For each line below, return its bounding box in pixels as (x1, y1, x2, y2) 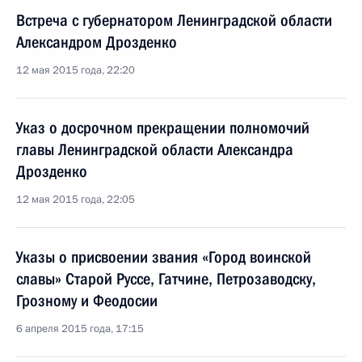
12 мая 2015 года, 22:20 (16, 63, 135, 78)
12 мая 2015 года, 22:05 (16, 192, 135, 207)
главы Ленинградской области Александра (16, 140, 293, 159)
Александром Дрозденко (16, 32, 177, 52)
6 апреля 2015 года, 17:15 (16, 322, 144, 336)
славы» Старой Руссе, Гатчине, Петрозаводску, (16, 269, 316, 288)
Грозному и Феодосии (16, 291, 158, 310)
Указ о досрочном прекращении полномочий (16, 118, 309, 137)
